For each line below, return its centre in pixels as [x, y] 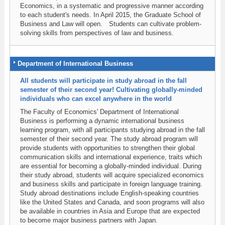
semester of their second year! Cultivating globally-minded [111, 90]
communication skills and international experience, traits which [111, 157]
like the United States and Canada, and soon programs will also [112, 202]
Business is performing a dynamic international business [102, 121]
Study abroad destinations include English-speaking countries [109, 193]
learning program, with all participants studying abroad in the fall [112, 130]
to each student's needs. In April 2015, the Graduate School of [110, 15]
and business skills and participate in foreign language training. [111, 184]
